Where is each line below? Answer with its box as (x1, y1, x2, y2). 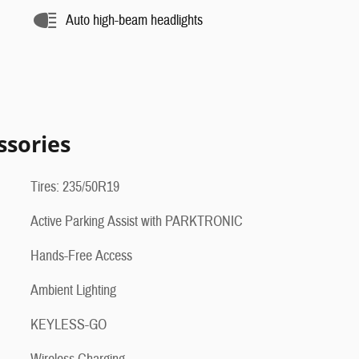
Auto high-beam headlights (66, 10, 203, 30)
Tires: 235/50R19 (30, 178, 119, 197)
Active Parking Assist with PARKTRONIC (30, 212, 243, 232)
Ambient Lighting (30, 281, 116, 301)
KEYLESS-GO (30, 316, 107, 335)
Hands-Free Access (30, 247, 132, 266)
